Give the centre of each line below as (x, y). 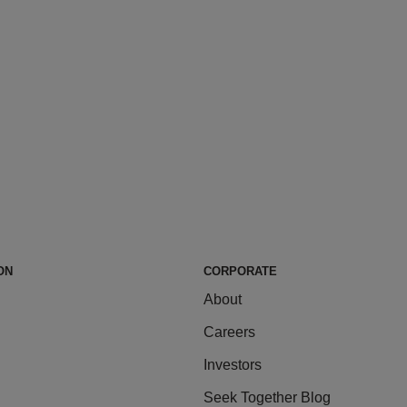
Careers (229, 333)
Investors (233, 365)
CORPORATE (240, 272)
